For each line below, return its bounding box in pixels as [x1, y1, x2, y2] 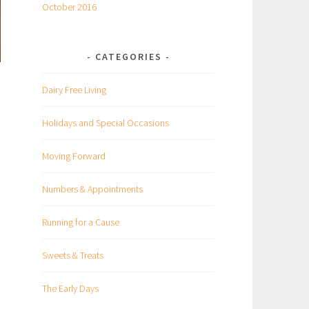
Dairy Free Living [42, 83, 106, 97]
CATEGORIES [94, 50, 162, 63]
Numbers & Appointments [42, 183, 143, 196]
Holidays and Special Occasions [42, 117, 169, 130]
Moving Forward [42, 150, 106, 163]
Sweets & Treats [42, 248, 103, 261]
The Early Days [42, 281, 99, 295]
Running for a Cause [42, 215, 119, 228]
